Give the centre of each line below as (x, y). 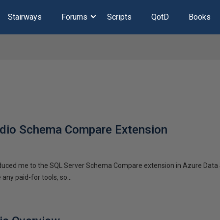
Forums (74, 17)
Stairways (25, 17)
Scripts (119, 17)
